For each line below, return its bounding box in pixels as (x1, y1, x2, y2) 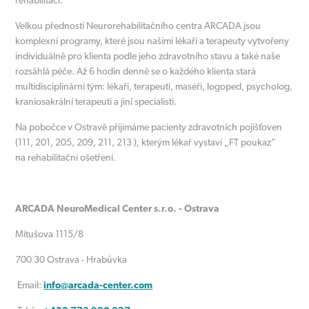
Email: (15, 279, 44, 290)
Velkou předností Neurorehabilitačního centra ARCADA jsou (15, 20, 261, 31)
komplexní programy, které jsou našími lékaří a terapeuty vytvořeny (15, 35, 290, 46)
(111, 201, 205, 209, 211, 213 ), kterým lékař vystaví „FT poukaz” (15, 137, 277, 148)
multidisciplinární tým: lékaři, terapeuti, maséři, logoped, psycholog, (15, 81, 293, 92)
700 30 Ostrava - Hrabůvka (15, 254, 138, 265)
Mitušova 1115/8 (15, 228, 84, 239)
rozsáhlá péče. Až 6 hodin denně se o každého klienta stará (15, 66, 257, 77)
